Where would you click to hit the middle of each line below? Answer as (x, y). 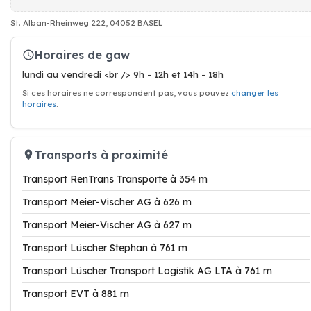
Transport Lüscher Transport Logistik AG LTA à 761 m (147, 271)
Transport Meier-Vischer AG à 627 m (107, 225)
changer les (255, 93)
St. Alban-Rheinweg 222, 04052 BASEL (86, 23)
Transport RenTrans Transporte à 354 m (115, 179)
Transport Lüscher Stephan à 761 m (105, 248)
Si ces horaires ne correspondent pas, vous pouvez (127, 93)
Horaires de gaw (82, 54)
